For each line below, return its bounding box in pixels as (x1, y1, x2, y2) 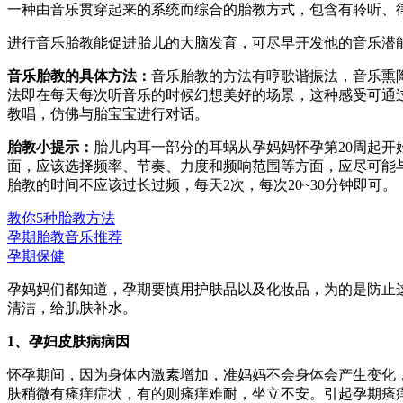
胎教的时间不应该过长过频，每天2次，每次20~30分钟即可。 (7, 176, 397, 193)
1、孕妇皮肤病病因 (7, 333, 130, 349)
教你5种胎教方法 (7, 210, 115, 226)
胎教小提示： (7, 139, 94, 155)
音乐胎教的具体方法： (7, 67, 151, 84)
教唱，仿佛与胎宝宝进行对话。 (7, 105, 209, 121)
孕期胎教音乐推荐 (7, 228, 122, 245)
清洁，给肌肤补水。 (7, 300, 137, 316)
